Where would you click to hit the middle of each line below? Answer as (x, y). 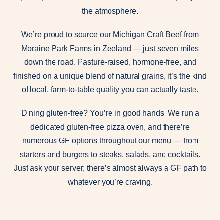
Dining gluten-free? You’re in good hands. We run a (110, 113)
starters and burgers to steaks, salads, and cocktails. (110, 155)
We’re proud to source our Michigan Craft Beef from (110, 35)
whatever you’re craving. (110, 182)
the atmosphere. (110, 11)
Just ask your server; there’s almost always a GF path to (110, 168)
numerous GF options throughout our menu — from (110, 141)
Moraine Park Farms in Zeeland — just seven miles (110, 49)
